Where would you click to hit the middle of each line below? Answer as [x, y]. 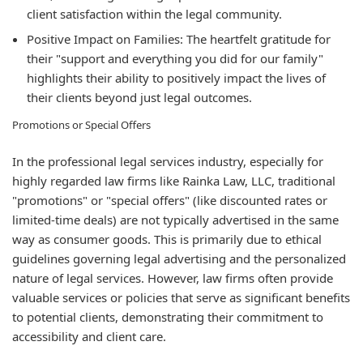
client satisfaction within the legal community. [154, 13]
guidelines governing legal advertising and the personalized [179, 258]
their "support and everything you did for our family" [175, 58]
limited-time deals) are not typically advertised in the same [175, 219]
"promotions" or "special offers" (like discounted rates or [170, 200]
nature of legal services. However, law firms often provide [173, 278]
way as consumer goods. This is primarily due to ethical [167, 239]
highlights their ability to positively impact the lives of [176, 78]
